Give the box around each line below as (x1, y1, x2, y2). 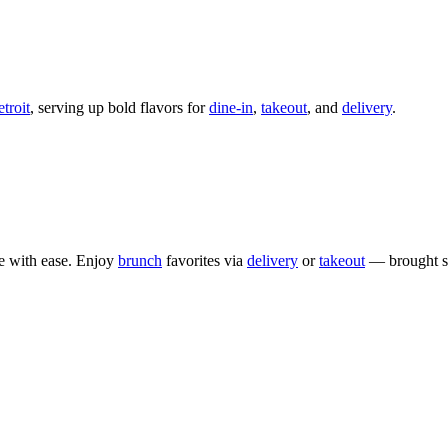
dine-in (209, 98, 253, 116)
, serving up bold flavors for (30, 98, 209, 116)
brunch (118, 251, 162, 269)
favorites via (162, 251, 247, 269)
